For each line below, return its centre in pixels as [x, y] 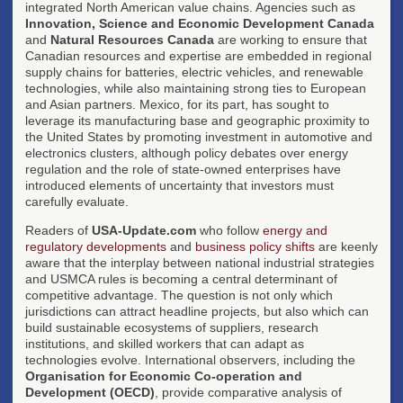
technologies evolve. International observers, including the [190, 359]
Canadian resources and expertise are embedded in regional [198, 55]
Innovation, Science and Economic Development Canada [200, 23]
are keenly [346, 246]
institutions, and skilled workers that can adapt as [165, 343]
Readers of [58, 230]
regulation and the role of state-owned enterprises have [183, 169]
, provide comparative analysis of [248, 392]
